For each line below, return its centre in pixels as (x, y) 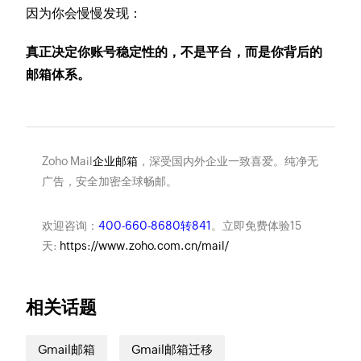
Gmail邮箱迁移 (172, 350)
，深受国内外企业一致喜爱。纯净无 (228, 161)
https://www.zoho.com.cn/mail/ (144, 245)
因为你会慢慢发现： (84, 13)
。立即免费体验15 (256, 225)
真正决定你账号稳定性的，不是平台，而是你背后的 (174, 52)
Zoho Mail (67, 161)
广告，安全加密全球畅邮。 (109, 181)
